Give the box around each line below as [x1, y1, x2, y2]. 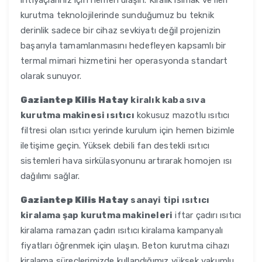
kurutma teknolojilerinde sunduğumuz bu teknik [20, 10, 214, 21]
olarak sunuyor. [20, 71, 81, 82]
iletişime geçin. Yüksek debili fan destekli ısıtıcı [20, 140, 210, 151]
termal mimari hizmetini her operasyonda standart [20, 56, 228, 67]
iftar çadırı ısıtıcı [173, 210, 242, 221]
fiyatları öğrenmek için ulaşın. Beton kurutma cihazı [20, 240, 230, 251]
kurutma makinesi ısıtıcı [20, 110, 135, 121]
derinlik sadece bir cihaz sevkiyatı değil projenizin [20, 25, 221, 36]
